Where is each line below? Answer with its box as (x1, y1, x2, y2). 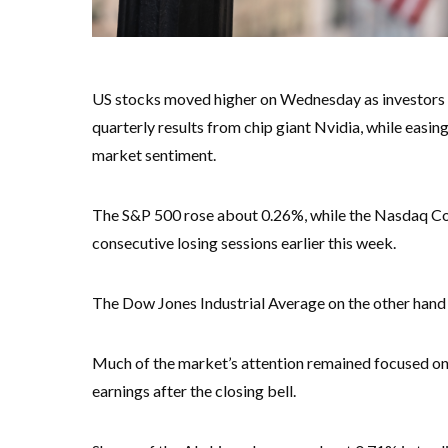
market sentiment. (92, 145, 216, 164)
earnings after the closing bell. (92, 381, 296, 400)
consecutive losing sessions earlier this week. (92, 233, 396, 252)
